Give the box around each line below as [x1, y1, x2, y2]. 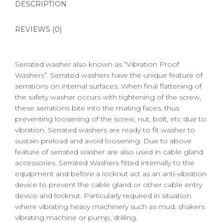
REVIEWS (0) [15, 25, 62, 34]
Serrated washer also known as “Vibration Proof [15, 60, 179, 69]
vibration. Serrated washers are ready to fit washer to [15, 125, 195, 135]
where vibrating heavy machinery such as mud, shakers [15, 202, 205, 212]
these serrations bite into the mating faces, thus [15, 104, 179, 113]
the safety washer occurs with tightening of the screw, [15, 93, 201, 102]
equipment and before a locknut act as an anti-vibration [15, 169, 207, 179]
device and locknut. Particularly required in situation [15, 191, 191, 201]
